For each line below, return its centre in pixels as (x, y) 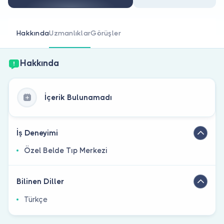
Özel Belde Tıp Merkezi (66, 150)
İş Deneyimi (37, 133)
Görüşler (106, 33)
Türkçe (36, 199)
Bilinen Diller (40, 181)
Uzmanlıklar (70, 33)
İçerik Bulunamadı (78, 97)
